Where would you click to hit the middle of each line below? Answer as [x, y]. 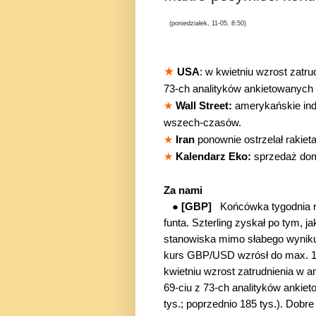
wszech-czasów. [202, 122]
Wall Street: [204, 105]
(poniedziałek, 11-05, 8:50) [208, 24]
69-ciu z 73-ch [196, 287]
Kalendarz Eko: [215, 156]
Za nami [183, 190]
